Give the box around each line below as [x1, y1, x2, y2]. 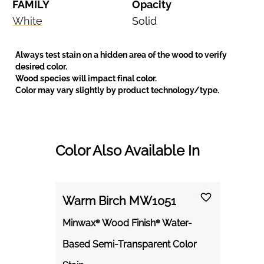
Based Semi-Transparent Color [62, 239, 197, 250]
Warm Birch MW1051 [62, 194, 176, 209]
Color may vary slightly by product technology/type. [15, 85, 219, 95]
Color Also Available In [55, 142, 200, 160]
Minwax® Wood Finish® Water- [62, 217, 192, 229]
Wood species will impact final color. [15, 74, 157, 84]
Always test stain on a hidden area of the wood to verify [15, 50, 227, 60]
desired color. [15, 62, 67, 72]
